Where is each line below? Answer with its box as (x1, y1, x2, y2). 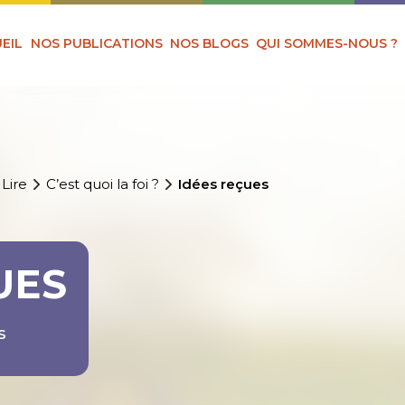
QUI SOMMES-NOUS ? (256, 34, 399, 52)
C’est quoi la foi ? (46, 175, 160, 193)
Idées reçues (178, 175, 269, 193)
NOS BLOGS (170, 34, 250, 52)
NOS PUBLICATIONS (30, 34, 163, 52)
